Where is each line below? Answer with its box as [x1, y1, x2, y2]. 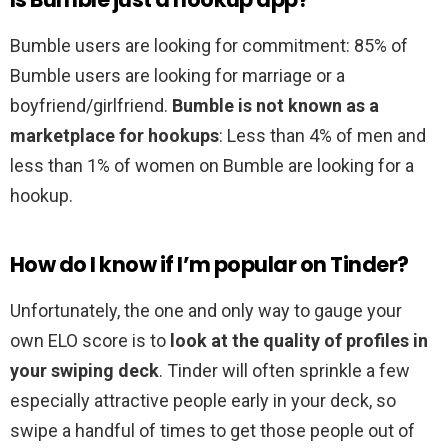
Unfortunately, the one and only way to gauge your [10, 300, 402, 322]
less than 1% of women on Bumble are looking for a [10, 155, 414, 177]
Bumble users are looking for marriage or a [10, 65, 345, 87]
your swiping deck [10, 360, 159, 382]
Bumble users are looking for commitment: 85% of [10, 35, 408, 57]
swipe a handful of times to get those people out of [10, 420, 415, 442]
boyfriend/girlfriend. [10, 95, 172, 117]
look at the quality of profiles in [170, 330, 428, 352]
